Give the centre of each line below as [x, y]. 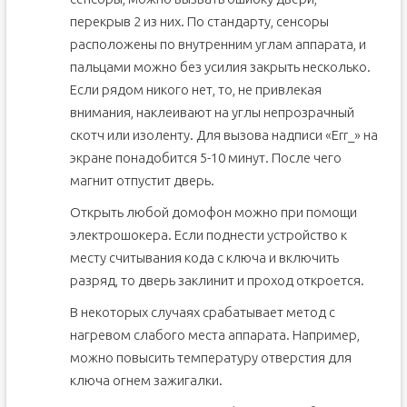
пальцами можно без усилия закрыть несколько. [220, 67]
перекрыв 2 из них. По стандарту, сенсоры [199, 21]
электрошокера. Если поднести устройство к [208, 235]
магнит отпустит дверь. [142, 180]
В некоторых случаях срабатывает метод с [202, 312]
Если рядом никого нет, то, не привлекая [195, 89]
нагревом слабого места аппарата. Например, [214, 335]
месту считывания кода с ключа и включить [204, 258]
